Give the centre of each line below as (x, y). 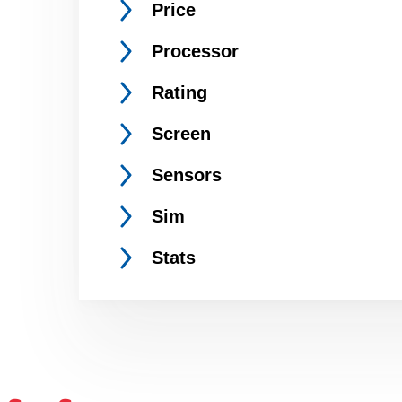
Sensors (187, 175)
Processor (195, 51)
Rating (179, 92)
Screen (181, 134)
